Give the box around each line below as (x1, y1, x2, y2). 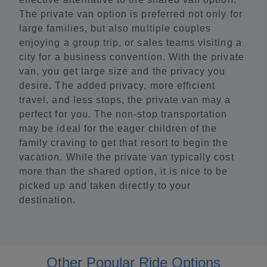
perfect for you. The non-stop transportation (19, 108, 228, 119)
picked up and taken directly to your (19, 180, 191, 191)
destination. (19, 194, 76, 205)
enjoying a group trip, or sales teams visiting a (19, 37, 242, 48)
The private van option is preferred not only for (19, 8, 243, 19)
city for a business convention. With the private (19, 51, 244, 62)
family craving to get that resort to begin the (19, 137, 228, 148)
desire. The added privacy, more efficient (19, 80, 216, 91)
